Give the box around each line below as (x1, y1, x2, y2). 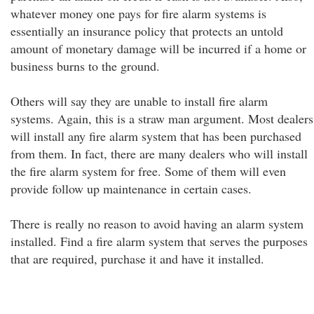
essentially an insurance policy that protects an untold (11, 22, 283, 39)
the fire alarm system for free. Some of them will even (11, 163, 286, 179)
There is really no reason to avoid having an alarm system (11, 215, 303, 232)
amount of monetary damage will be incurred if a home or (11, 40, 306, 57)
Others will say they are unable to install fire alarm (11, 93, 268, 109)
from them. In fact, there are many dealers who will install (11, 145, 308, 162)
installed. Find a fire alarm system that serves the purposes (11, 233, 308, 250)
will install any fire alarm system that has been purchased (11, 128, 301, 144)
